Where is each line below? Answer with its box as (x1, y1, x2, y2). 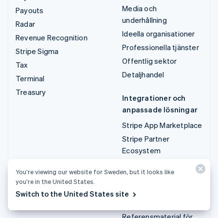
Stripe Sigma (16, 46, 59, 56)
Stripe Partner (122, 133, 170, 144)
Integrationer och (122, 92, 186, 103)
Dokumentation (122, 198, 175, 208)
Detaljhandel (122, 69, 164, 79)
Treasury (16, 87, 46, 97)
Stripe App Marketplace (122, 120, 202, 130)
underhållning (122, 15, 167, 25)
